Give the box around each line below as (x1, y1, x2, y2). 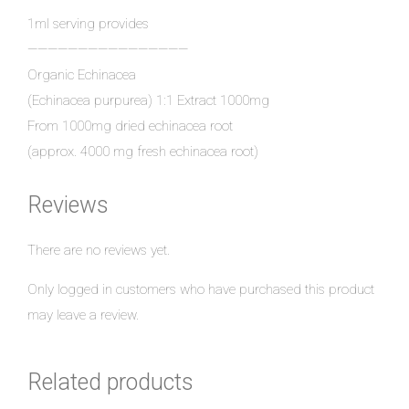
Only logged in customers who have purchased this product (27, 281, 374, 299)
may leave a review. (27, 307, 139, 324)
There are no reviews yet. (27, 242, 170, 259)
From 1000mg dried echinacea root (27, 118, 233, 135)
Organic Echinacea (27, 67, 136, 84)
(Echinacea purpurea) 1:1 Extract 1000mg (27, 92, 269, 110)
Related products (27, 369, 194, 396)
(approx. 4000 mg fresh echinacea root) (27, 143, 258, 161)
